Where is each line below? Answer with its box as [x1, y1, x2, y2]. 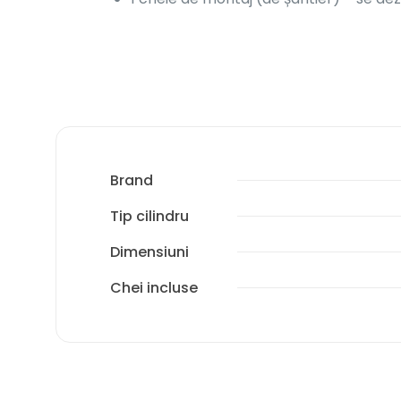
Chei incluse [110, 277, 198, 298]
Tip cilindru [110, 206, 189, 226]
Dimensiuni [110, 242, 189, 262]
